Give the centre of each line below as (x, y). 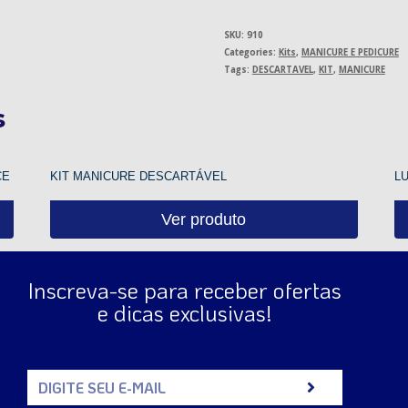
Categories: (251, 52)
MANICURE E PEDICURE (350, 52)
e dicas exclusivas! (185, 312)
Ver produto (204, 219)
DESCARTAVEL (282, 69)
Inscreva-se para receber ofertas (185, 290)
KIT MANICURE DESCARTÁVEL (139, 176)
